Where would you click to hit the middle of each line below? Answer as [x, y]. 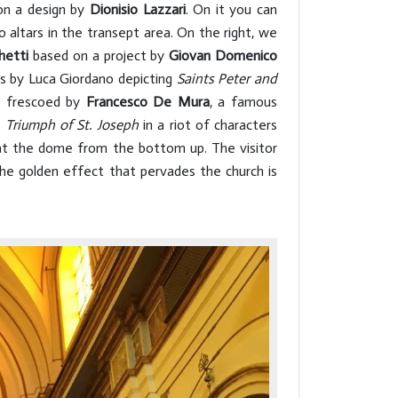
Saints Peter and [227, 78]
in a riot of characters [208, 124]
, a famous [243, 101]
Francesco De [129, 101]
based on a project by [99, 55]
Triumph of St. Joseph [72, 124]
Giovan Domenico [223, 55]
